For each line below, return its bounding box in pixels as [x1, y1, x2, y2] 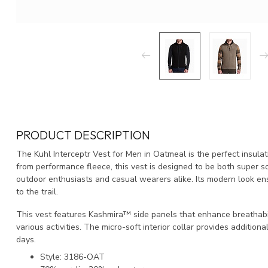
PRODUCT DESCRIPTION [16, 127, 150, 142]
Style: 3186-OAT [40, 251, 105, 263]
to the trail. [16, 185, 58, 197]
